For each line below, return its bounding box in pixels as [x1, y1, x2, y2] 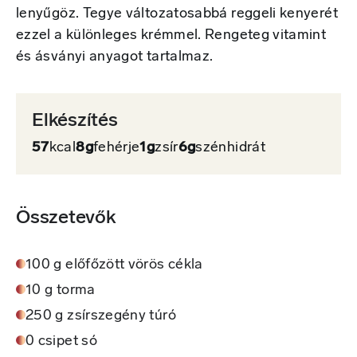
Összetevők [16, 208, 116, 228]
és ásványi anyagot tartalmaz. [16, 49, 214, 65]
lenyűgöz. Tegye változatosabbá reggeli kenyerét [16, 6, 338, 22]
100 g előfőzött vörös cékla [25, 257, 203, 273]
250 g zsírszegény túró [25, 308, 176, 324]
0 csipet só [25, 333, 97, 349]
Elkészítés [32, 111, 118, 131]
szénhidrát [195, 139, 265, 155]
